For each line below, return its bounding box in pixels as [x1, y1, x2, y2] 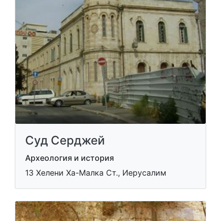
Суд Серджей [25, 133, 105, 147]
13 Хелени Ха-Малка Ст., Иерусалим [25, 167, 166, 178]
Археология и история [25, 152, 114, 163]
